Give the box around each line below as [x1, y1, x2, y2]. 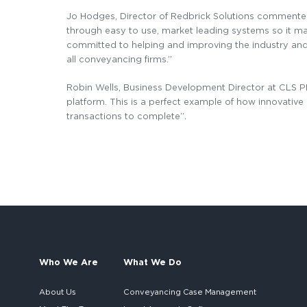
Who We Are [39, 257, 98, 267]
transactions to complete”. [66, 111, 186, 121]
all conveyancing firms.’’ [66, 54, 172, 64]
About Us [39, 288, 76, 296]
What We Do [123, 257, 182, 267]
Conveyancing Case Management [123, 288, 256, 296]
